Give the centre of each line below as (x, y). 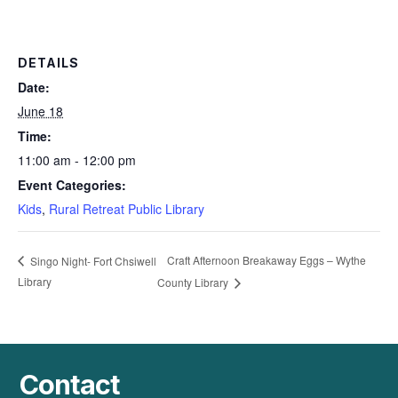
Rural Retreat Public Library (127, 208)
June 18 (40, 111)
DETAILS (48, 62)
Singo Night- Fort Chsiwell (92, 260)
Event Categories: (72, 184)
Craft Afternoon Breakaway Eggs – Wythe (267, 260)
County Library (195, 282)
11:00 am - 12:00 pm (77, 159)
